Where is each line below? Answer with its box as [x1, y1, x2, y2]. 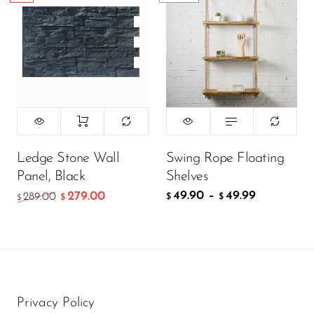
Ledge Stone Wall [17, 151, 119, 165]
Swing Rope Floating [165, 151, 284, 165]
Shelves [165, 169, 207, 184]
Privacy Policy [17, 296, 95, 310]
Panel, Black [17, 169, 85, 184]
